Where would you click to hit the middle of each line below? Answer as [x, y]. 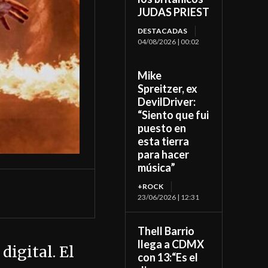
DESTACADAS [163, 31]
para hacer [164, 155]
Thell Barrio [166, 231]
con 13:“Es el [168, 258]
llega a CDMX [171, 244]
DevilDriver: [167, 102]
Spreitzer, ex [168, 89]
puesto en [162, 128]
